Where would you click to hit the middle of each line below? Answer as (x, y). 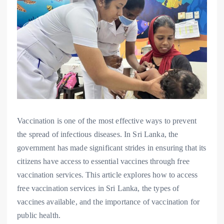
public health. (39, 215)
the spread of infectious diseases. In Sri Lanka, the (98, 134)
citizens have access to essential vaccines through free (103, 161)
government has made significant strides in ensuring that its (112, 147)
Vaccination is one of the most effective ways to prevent (107, 120)
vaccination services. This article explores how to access (107, 174)
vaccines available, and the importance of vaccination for (108, 201)
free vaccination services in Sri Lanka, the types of (98, 188)
